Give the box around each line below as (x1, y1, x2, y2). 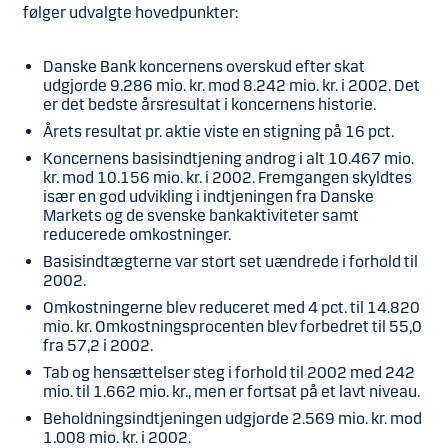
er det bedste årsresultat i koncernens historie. (43, 95, 376, 114)
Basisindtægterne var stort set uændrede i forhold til (43, 252, 418, 271)
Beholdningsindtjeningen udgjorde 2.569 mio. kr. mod (43, 409, 422, 428)
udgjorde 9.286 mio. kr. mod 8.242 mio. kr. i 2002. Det (43, 76, 420, 95)
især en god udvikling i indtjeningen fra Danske (43, 187, 374, 206)
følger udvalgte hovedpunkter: (23, 3, 238, 22)
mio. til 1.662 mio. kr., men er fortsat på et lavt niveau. (43, 382, 420, 401)
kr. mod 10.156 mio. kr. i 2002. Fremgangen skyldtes (43, 168, 412, 187)
